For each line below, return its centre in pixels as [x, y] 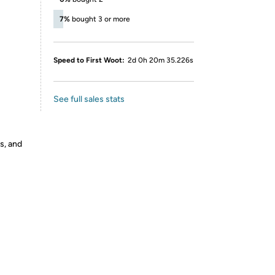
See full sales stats [89, 99]
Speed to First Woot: [89, 60]
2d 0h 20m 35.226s [161, 60]
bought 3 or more [101, 19]
